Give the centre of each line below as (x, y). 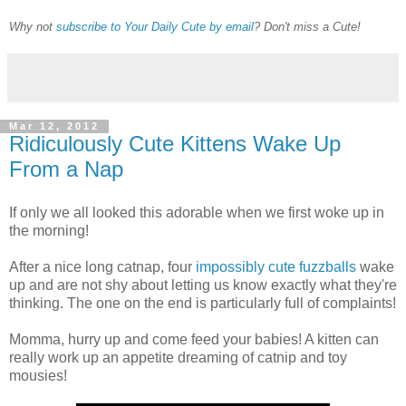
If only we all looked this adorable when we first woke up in (197, 213)
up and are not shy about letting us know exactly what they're (203, 285)
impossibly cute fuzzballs (276, 267)
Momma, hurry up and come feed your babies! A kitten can (194, 340)
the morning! (49, 231)
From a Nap (66, 169)
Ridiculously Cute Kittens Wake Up (175, 144)
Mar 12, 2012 (54, 126)
